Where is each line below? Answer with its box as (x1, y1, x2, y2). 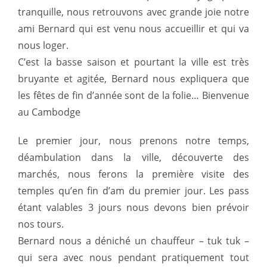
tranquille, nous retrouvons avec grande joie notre (18, 5, 249, 19)
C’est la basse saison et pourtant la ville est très (18, 55, 249, 69)
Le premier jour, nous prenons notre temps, (18, 134, 249, 148)
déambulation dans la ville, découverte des (18, 151, 249, 164)
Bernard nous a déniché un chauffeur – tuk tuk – (18, 234, 249, 248)
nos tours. (18, 218, 64, 231)
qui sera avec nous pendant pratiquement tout (18, 251, 249, 265)
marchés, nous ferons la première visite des (18, 167, 249, 181)
